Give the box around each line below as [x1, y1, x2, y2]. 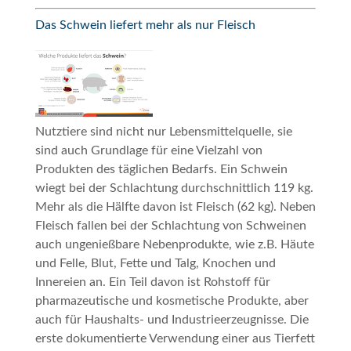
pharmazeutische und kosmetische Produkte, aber [34, 294, 309, 307]
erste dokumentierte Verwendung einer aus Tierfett [34, 331, 315, 345]
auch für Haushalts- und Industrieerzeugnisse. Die [34, 313, 309, 326]
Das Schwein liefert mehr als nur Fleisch [34, 18, 255, 31]
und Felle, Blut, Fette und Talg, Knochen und [34, 256, 276, 270]
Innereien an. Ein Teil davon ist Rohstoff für [34, 275, 270, 288]
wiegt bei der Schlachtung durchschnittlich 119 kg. [34, 181, 313, 194]
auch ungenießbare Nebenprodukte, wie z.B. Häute [34, 237, 314, 251]
